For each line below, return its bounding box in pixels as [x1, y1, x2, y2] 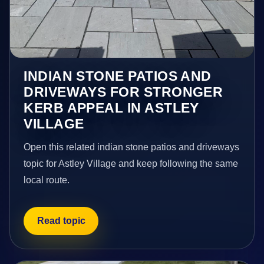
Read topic [37, 215, 85, 226]
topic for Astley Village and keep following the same [24, 159, 239, 169]
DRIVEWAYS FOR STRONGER [24, 84, 223, 100]
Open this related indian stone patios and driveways [24, 142, 240, 153]
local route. [24, 175, 70, 186]
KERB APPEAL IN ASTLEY [24, 100, 199, 116]
